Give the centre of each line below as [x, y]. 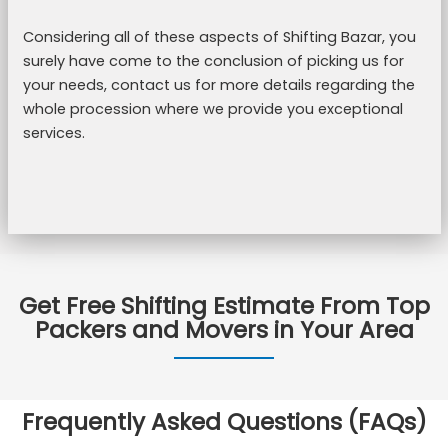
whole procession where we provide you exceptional [212, 109]
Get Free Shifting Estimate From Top [224, 306]
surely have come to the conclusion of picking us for [213, 61]
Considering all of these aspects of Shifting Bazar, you [219, 37]
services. [53, 133]
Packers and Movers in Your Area [224, 330]
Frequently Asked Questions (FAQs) [224, 422]
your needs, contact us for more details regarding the [218, 85]
